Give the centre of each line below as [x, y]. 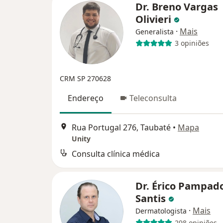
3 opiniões [192, 43]
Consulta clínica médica [116, 154]
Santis [152, 199]
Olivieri [155, 19]
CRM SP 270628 [85, 78]
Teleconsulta [153, 98]
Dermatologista [161, 211]
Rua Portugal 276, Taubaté [121, 128]
